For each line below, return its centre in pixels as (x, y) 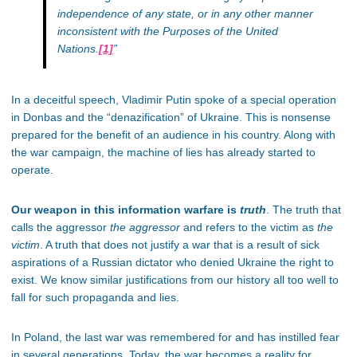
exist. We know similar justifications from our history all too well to (175, 280)
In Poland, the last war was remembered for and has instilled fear (175, 337)
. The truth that (304, 210)
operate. (32, 170)
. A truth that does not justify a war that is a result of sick (180, 245)
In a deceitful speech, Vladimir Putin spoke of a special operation (174, 100)
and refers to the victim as (249, 228)
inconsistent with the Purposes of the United (168, 31)
